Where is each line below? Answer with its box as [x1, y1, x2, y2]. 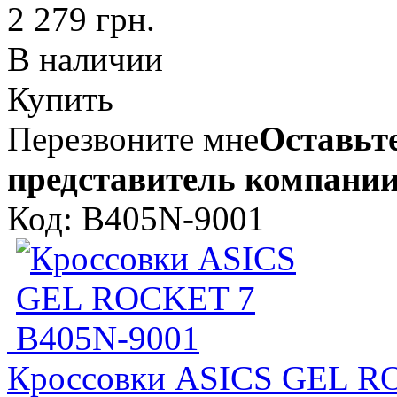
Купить [7, 79, 113, 118]
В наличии [7, 39, 163, 78]
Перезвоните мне [7, 119, 259, 158]
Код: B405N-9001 [7, 198, 265, 237]
